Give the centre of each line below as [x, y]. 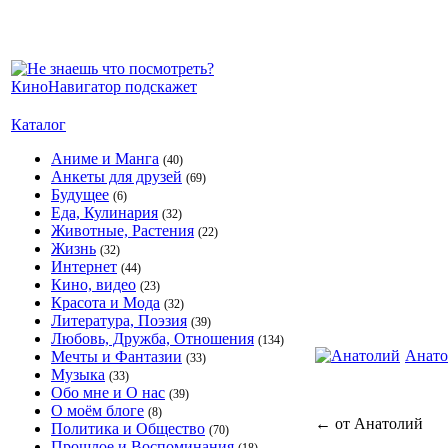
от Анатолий [377, 423]
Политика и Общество [128, 428]
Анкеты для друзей [116, 176]
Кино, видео [93, 284]
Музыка [78, 374]
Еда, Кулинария [104, 212]
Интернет [84, 266]
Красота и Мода [105, 302]
